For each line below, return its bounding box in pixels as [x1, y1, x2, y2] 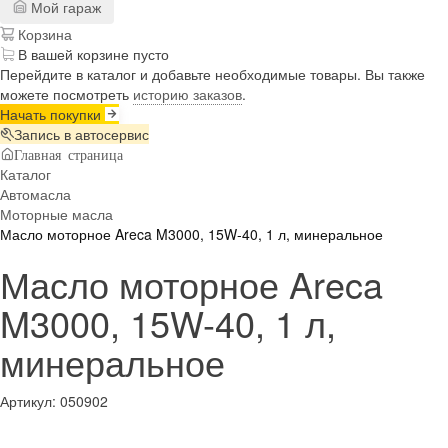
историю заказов [133, 83, 242, 104]
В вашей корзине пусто [18, 43, 169, 64]
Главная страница [14, 146, 123, 161]
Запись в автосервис [14, 123, 149, 144]
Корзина [14, 23, 72, 44]
